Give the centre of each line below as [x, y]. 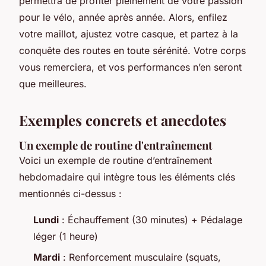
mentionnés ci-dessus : [70, 194]
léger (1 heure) [66, 237]
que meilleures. [53, 84]
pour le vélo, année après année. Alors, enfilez [123, 18]
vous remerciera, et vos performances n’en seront [130, 67]
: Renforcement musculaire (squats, [140, 257]
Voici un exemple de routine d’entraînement [115, 161]
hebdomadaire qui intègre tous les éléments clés [127, 177]
